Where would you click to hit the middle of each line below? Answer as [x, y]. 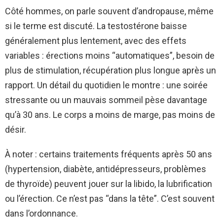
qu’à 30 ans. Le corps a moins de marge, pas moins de [110, 114]
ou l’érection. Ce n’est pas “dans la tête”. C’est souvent [110, 198]
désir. [16, 129]
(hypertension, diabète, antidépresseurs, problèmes [106, 169]
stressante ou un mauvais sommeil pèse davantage [106, 100]
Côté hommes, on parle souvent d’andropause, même [109, 11]
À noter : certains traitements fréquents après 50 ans [109, 154]
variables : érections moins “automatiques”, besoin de [110, 55]
